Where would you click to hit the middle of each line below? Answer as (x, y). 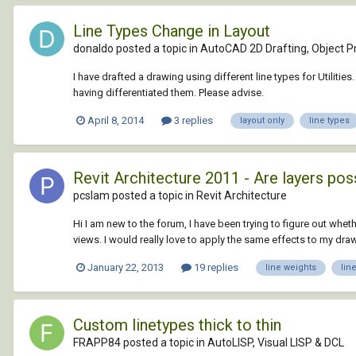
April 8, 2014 (116, 120)
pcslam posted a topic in (135, 195)
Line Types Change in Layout (172, 31)
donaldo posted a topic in (137, 48)
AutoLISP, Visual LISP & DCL (276, 342)
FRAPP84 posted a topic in (140, 342)
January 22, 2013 (126, 267)
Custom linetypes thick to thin (177, 325)
